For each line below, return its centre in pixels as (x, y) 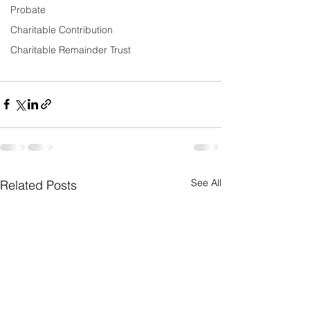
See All (206, 182)
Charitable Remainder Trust (71, 50)
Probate (28, 10)
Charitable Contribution (62, 30)
